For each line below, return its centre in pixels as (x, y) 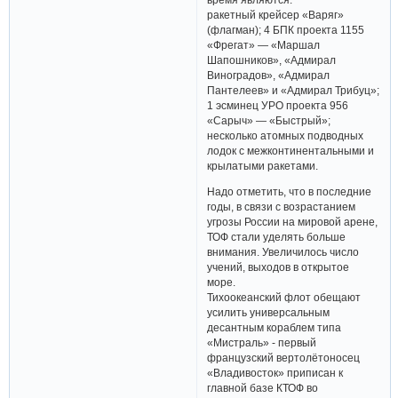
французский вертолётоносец (284, 358)
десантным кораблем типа (275, 328)
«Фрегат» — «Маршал (264, 45)
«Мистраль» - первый (262, 343)
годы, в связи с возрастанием (282, 207)
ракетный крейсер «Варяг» (276, 15)
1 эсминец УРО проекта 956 (278, 106)
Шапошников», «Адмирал (272, 60)
